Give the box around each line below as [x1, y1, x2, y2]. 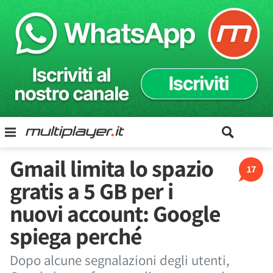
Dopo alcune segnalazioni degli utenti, [10, 251, 230, 269]
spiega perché [10, 221, 141, 251]
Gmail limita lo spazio [10, 153, 213, 183]
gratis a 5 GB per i [10, 175, 173, 206]
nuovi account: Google [10, 198, 220, 229]
